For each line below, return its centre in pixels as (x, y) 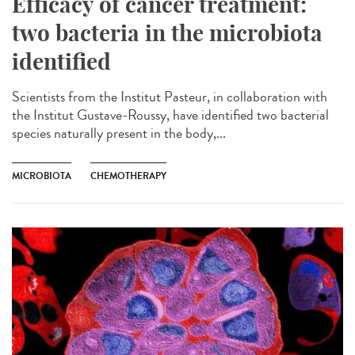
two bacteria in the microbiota (167, 33)
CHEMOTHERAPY (128, 176)
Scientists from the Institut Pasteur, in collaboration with (170, 97)
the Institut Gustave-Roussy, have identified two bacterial (170, 115)
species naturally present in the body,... (119, 134)
